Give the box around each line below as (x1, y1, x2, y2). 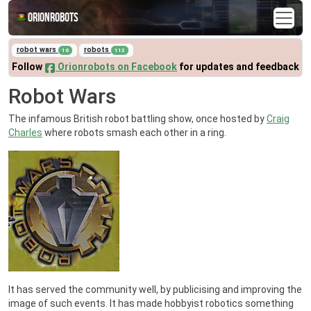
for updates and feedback (177, 61, 299, 73)
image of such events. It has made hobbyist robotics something (8, 298, 294, 310)
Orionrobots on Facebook (56, 61, 177, 73)
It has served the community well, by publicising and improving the (8, 284, 302, 296)
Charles (8, 127, 42, 139)
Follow (12, 61, 44, 73)
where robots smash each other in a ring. (42, 127, 226, 139)
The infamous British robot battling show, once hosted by (8, 113, 267, 125)
